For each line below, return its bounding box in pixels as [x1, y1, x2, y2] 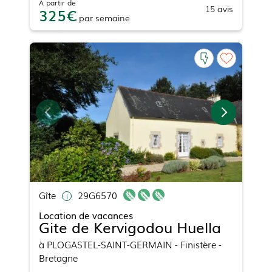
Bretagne [39, 250, 78, 264]
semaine [95, 11, 130, 24]
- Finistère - [172, 237, 222, 251]
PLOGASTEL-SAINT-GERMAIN [47, 237, 172, 251]
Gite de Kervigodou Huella [39, 216, 221, 237]
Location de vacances [39, 208, 133, 222]
